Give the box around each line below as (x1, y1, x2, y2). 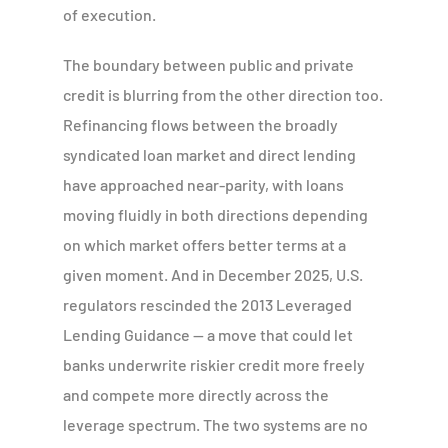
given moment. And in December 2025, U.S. (63, 264, 364, 284)
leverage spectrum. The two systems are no (63, 414, 369, 434)
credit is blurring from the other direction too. (63, 84, 384, 104)
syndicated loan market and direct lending (63, 144, 357, 164)
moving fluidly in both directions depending (63, 204, 369, 224)
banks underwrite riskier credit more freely (63, 354, 366, 374)
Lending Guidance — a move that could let (63, 324, 354, 344)
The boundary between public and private (63, 54, 355, 74)
